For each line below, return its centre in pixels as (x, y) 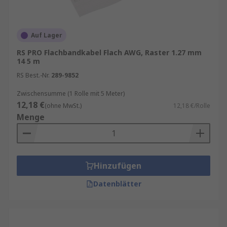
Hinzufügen (118, 166)
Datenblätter (117, 184)
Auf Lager (47, 35)
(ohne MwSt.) (63, 106)
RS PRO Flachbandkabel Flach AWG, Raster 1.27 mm (109, 52)
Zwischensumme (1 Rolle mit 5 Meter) (71, 93)
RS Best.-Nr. (33, 75)
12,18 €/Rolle (192, 106)
